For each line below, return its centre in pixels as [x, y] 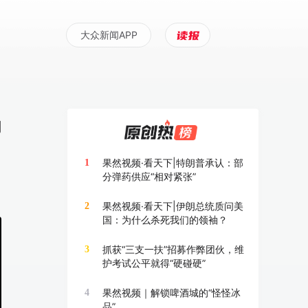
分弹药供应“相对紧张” [149, 176]
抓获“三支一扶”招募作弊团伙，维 [173, 249]
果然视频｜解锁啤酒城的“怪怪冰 [172, 293]
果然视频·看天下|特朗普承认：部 [173, 163]
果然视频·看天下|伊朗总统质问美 [173, 206]
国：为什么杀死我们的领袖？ [165, 220]
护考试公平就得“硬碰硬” [154, 263]
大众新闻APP [109, 34]
